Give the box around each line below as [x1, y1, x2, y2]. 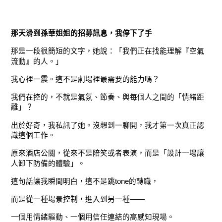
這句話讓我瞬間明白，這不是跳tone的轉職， [11, 177, 159, 186]
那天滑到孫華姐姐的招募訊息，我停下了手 [11, 29, 153, 38]
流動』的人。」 [11, 57, 63, 65]
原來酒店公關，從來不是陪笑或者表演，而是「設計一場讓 [11, 149, 205, 158]
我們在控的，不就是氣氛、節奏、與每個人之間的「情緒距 [11, 93, 205, 102]
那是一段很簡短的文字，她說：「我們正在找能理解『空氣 [11, 47, 205, 55]
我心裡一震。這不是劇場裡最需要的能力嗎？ [11, 75, 160, 84]
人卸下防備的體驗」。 [11, 159, 86, 167]
